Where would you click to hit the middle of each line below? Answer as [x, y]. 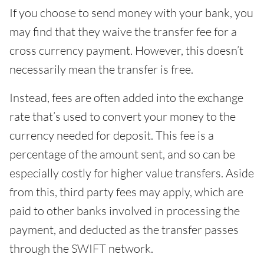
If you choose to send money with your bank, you [131, 13]
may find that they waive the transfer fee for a [123, 32]
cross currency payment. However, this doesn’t [126, 51]
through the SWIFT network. [81, 249]
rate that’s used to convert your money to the [123, 117]
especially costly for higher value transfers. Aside [132, 173]
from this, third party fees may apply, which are [126, 192]
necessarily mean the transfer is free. [101, 70]
